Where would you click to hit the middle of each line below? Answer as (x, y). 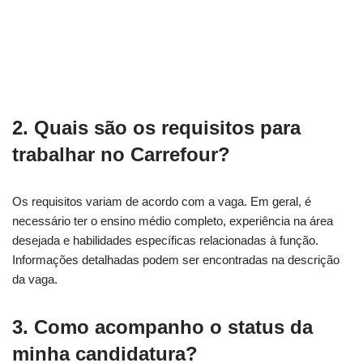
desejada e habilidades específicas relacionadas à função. (165, 240)
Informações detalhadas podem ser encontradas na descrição (176, 259)
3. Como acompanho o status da (162, 327)
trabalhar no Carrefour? (121, 154)
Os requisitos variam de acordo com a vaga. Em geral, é (162, 201)
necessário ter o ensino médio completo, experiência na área (173, 220)
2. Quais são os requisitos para (156, 127)
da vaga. (35, 279)
